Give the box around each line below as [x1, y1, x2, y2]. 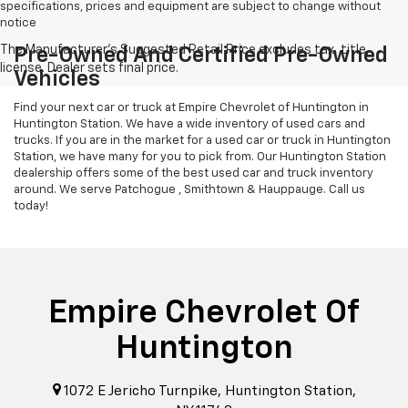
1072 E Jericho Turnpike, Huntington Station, [60, 383, 356, 398]
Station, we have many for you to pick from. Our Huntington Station [14, 151, 386, 164]
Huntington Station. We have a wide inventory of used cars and [14, 118, 365, 131]
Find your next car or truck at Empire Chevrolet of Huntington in [14, 102, 369, 115]
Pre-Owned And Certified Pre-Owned [14, 45, 388, 67]
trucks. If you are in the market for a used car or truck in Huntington [14, 135, 391, 148]
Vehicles [14, 68, 100, 91]
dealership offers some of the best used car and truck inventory [14, 168, 373, 180]
